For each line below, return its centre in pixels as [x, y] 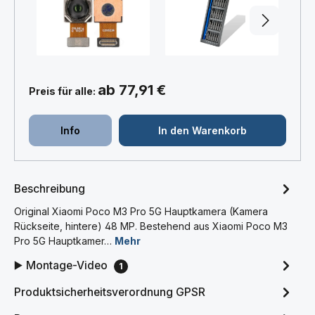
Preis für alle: [63, 91]
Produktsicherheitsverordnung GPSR [110, 292]
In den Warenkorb [203, 131]
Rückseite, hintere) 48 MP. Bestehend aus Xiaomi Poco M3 [151, 226]
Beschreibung [50, 188]
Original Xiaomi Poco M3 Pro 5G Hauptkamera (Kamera [141, 212]
